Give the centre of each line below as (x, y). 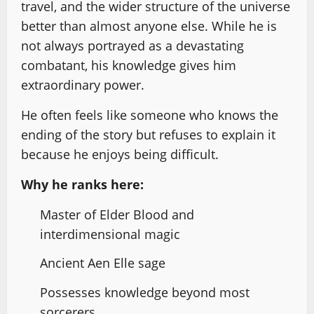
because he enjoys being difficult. (120, 154)
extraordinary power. (83, 84)
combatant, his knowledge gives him (129, 65)
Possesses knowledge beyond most (145, 292)
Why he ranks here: (82, 184)
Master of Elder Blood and (117, 214)
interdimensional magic (110, 234)
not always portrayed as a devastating (132, 45)
